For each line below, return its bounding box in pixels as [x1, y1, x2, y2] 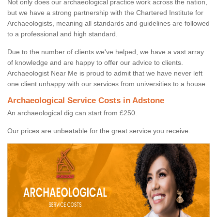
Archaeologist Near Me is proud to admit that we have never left [7, 69, 202, 77]
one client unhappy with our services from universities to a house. [7, 80, 207, 88]
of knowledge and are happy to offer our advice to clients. [7, 59, 183, 67]
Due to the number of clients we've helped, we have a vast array [7, 48, 204, 56]
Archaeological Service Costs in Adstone [7, 96, 164, 106]
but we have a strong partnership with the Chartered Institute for [7, 9, 203, 17]
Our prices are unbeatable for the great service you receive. [7, 127, 190, 135]
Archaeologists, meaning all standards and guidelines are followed [7, 19, 210, 28]
